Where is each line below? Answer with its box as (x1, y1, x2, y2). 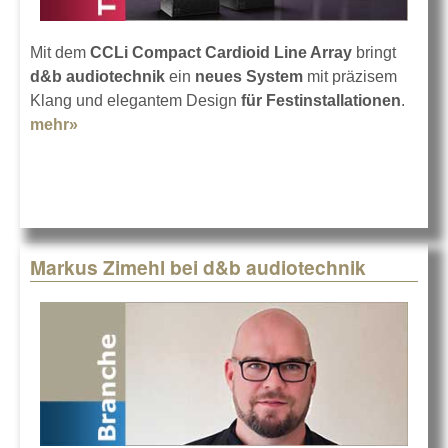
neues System (195, 67, 303, 85)
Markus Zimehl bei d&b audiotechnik (30, 253, 366, 282)
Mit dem (30, 43, 90, 61)
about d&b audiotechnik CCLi (78, 115, 303, 133)
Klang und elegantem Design (30, 91, 237, 109)
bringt (352, 43, 396, 61)
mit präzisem (303, 67, 397, 85)
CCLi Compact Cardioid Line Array (90, 43, 352, 61)
